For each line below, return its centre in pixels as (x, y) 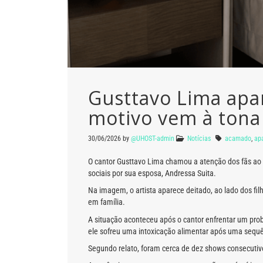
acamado (238, 138)
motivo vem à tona (174, 117)
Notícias (199, 138)
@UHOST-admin (153, 138)
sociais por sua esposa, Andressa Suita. (152, 173)
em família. (107, 202)
